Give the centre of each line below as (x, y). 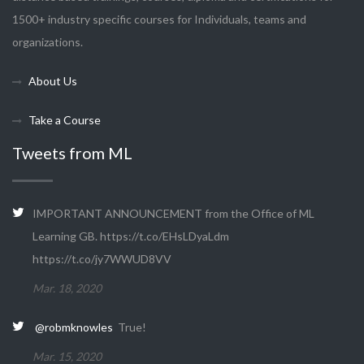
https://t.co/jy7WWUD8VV (102, 259)
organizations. (48, 42)
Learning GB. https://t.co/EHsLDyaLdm (131, 236)
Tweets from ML (72, 153)
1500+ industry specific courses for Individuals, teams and (159, 19)
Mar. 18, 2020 (67, 288)
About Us (53, 81)
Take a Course (65, 120)
